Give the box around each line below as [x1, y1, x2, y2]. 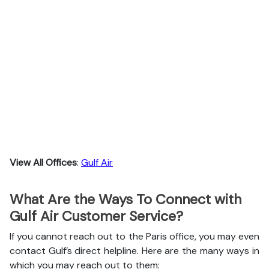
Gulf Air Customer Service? [10, 207, 183, 225]
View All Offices [10, 156, 77, 169]
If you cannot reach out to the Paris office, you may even [10, 230, 259, 243]
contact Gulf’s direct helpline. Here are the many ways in [10, 244, 259, 257]
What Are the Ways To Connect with [10, 190, 241, 208]
